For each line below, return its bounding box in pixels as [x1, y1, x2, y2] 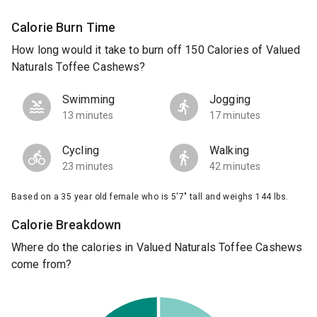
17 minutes [209, 110, 261, 122]
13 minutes [62, 110, 114, 122]
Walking [209, 144, 250, 158]
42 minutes [209, 161, 261, 173]
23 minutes [62, 161, 114, 173]
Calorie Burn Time [11, 19, 116, 35]
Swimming [62, 93, 115, 107]
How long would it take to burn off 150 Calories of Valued [11, 43, 301, 57]
